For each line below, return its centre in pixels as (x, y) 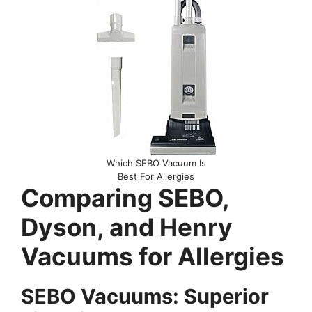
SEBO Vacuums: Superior (145, 297)
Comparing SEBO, (125, 198)
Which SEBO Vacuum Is (156, 163)
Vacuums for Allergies (153, 257)
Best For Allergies (156, 177)
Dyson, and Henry (127, 227)
